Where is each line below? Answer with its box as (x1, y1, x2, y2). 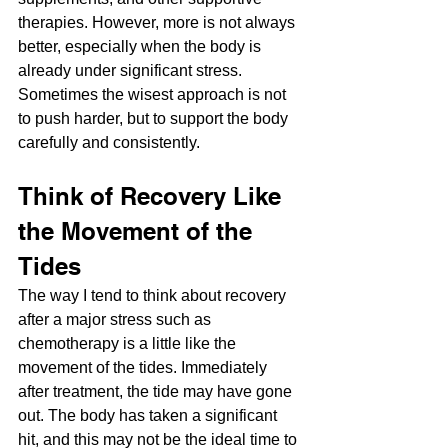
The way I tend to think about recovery (18, 287, 290, 305)
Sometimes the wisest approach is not (18, 86, 290, 104)
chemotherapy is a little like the (18, 335, 240, 353)
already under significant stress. (18, 62, 246, 80)
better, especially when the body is (18, 38, 265, 56)
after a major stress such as (18, 311, 215, 329)
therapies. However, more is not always (18, 14, 299, 32)
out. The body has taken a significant (18, 407, 281, 425)
